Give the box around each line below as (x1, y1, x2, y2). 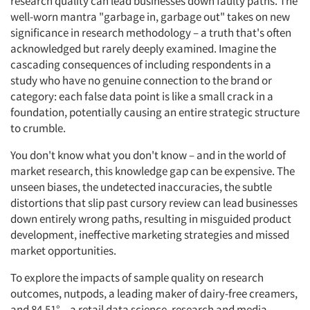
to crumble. (10, 120, 66, 136)
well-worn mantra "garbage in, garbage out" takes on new (10, 9, 290, 24)
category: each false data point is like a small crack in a (10, 89, 273, 104)
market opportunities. (10, 243, 116, 258)
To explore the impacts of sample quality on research (10, 270, 264, 285)
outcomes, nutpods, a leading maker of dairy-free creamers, (10, 286, 298, 301)
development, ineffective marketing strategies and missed (10, 227, 289, 242)
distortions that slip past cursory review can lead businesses (10, 195, 298, 210)
